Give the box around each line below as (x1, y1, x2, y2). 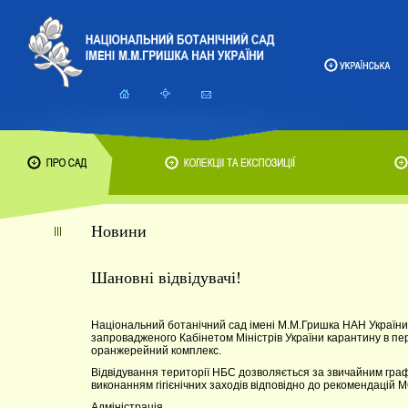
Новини (91, 222, 147, 240)
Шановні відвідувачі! (91, 269, 241, 287)
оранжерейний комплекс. (91, 344, 221, 357)
